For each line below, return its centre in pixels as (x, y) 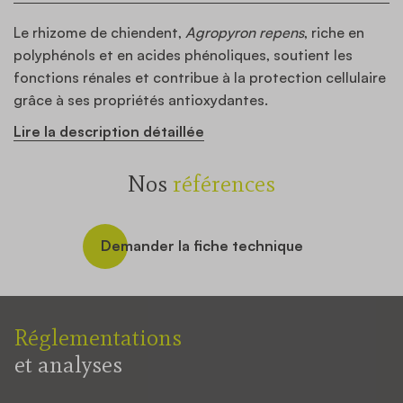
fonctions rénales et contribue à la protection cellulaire (200, 77)
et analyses (68, 364)
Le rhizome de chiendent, (99, 32)
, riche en (334, 32)
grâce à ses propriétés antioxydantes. (141, 99)
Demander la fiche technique (201, 246)
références (224, 183)
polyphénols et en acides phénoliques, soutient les (183, 54)
